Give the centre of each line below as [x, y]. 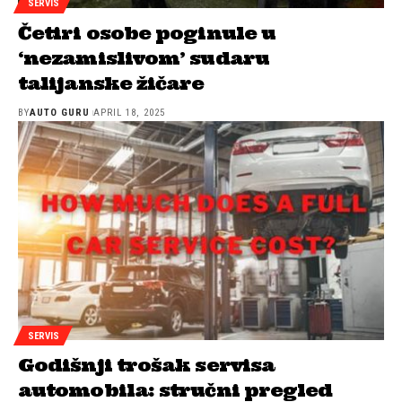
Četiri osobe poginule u [147, 32]
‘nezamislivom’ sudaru [144, 57]
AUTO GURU [60, 112]
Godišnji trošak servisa [147, 365]
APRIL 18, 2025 [129, 112]
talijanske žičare [111, 83]
